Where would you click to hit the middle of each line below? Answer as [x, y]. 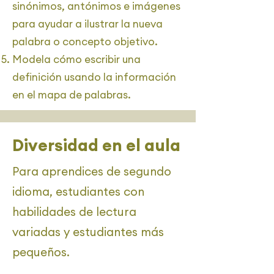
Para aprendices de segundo [92, 171]
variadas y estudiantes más [88, 232]
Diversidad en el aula [96, 145]
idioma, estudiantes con [78, 191]
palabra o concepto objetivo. [85, 42]
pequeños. [41, 252]
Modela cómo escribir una [76, 59]
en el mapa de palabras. [72, 95]
